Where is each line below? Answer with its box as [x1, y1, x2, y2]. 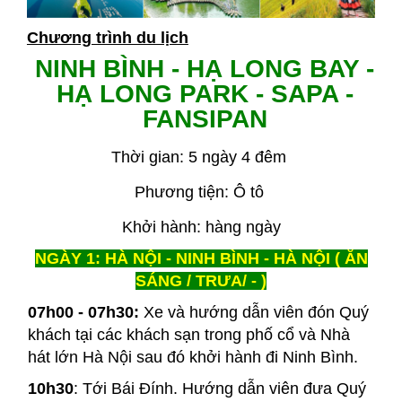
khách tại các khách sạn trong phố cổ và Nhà [27, 325, 350, 344]
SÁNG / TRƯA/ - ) [135, 271, 267, 290]
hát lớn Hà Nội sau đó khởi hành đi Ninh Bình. [27, 347, 358, 366]
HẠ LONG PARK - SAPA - [56, 79, 354, 108]
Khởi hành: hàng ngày [121, 217, 281, 236]
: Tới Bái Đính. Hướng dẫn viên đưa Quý [73, 379, 366, 398]
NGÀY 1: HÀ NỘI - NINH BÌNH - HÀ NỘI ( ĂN [34, 249, 368, 267]
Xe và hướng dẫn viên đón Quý [138, 302, 369, 321]
